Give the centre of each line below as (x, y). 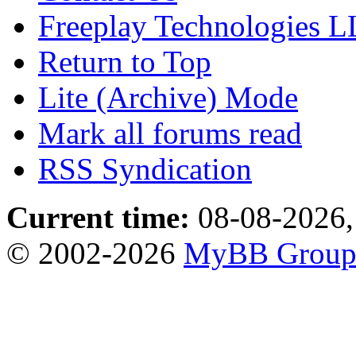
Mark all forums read (170, 133)
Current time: (98, 217)
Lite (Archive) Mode (168, 97)
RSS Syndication (145, 168)
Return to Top (125, 61)
